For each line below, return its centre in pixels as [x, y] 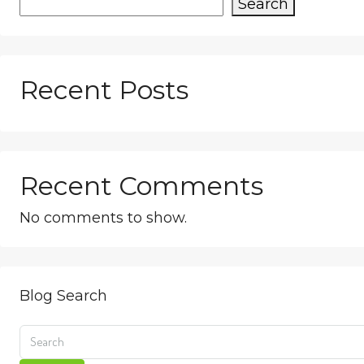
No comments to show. [103, 218]
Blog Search [63, 296]
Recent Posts [104, 90]
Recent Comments [141, 186]
